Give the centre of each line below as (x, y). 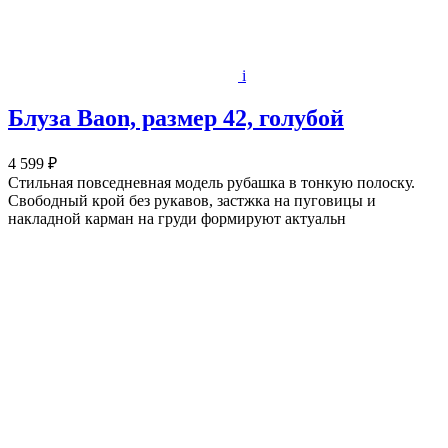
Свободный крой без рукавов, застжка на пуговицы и (192, 201)
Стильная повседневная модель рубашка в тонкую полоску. (211, 183)
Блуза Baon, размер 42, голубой (176, 118)
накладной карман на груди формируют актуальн (177, 219)
